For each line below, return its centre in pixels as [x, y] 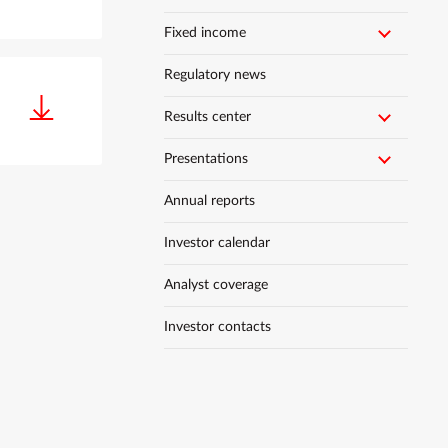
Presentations [206, 159]
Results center [207, 117]
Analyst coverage [216, 285]
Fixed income [205, 33]
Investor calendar [217, 243]
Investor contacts [217, 327]
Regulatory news [215, 75]
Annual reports [209, 201]
